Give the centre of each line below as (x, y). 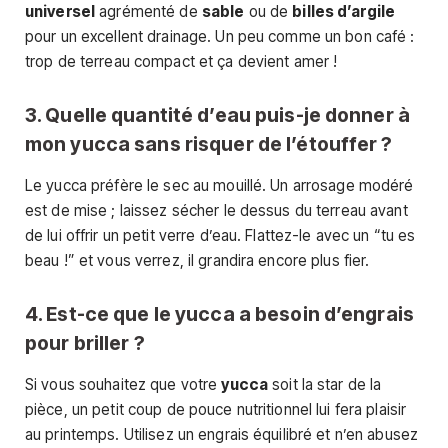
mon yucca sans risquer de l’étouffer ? (209, 143)
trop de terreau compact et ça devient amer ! (181, 62)
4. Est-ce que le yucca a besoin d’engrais (219, 313)
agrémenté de (148, 12)
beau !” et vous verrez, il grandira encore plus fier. (197, 261)
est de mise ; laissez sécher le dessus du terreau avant (216, 211)
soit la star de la (325, 385)
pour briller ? (85, 342)
